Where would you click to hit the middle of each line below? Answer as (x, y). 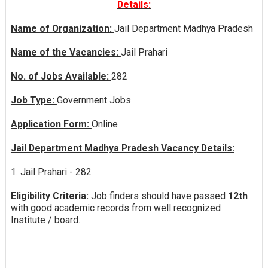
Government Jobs (94, 100)
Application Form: (51, 124)
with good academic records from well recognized (115, 208)
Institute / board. (45, 220)
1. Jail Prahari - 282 (51, 172)
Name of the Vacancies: (66, 52)
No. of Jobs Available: (61, 76)
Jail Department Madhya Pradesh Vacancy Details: (122, 148)
